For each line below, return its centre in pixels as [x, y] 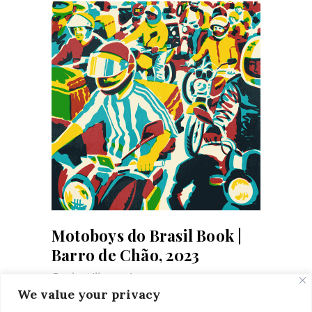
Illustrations [119, 276]
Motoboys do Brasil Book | [147, 235]
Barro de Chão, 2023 [126, 255]
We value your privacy [89, 294]
